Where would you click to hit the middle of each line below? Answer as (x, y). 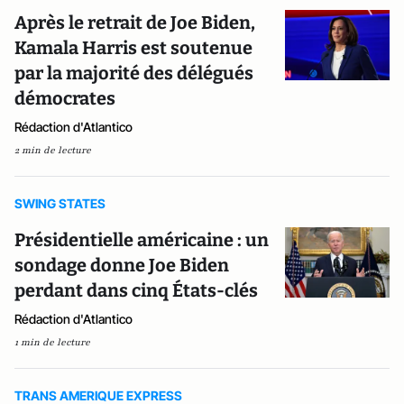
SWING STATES (60, 203)
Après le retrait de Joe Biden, (135, 23)
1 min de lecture (52, 342)
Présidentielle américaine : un (142, 240)
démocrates (65, 98)
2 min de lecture (53, 150)
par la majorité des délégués (134, 73)
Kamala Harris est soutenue (133, 48)
